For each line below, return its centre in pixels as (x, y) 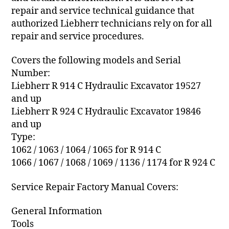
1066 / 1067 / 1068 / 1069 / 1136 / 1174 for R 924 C (113, 163)
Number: (31, 74)
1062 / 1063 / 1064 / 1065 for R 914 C (86, 150)
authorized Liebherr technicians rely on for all (112, 24)
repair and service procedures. (78, 36)
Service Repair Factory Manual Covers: (95, 187)
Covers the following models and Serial (96, 61)
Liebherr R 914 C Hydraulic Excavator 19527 (106, 86)
